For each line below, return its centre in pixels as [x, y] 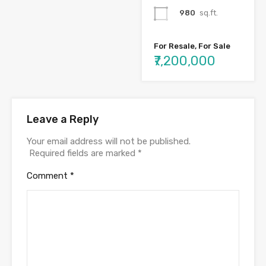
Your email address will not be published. [109, 141]
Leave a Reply [63, 119]
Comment [48, 175]
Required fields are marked [83, 153]
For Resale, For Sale [192, 46]
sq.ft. [209, 13]
